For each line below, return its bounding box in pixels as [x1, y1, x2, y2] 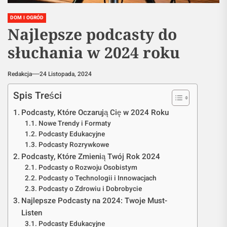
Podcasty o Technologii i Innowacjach [38, 173, 157, 183]
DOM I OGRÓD [10, 14, 44, 21]
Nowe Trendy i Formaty [38, 119, 111, 129]
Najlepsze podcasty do [8, 24, 177, 45]
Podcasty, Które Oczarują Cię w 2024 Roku [21, 107, 169, 118]
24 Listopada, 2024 [40, 69, 92, 79]
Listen [21, 207, 43, 218]
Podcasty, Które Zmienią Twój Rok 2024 [21, 151, 161, 162]
